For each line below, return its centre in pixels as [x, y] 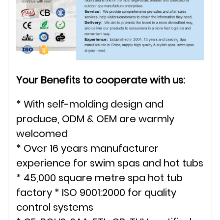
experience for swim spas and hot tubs [110, 163]
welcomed [42, 134]
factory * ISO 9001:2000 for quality [96, 193]
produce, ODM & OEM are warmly [95, 119]
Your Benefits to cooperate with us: [101, 80]
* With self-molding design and [90, 104]
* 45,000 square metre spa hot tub [99, 178]
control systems [55, 207]
